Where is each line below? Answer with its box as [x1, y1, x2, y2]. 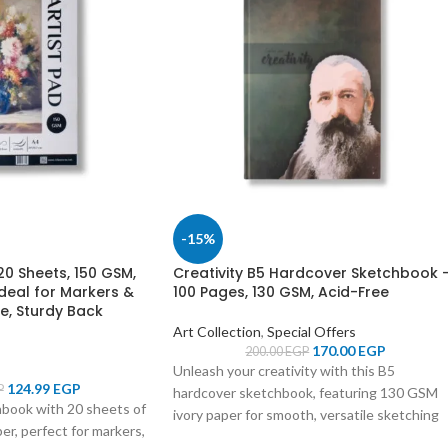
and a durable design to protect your [173, 427, 400, 445]
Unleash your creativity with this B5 [173, 361, 395, 379]
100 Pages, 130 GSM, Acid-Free [173, 281, 389, 302]
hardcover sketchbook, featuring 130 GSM [173, 383, 438, 401]
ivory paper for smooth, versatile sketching [173, 405, 439, 423]
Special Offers [267, 322, 356, 340]
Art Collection [173, 322, 261, 340]
